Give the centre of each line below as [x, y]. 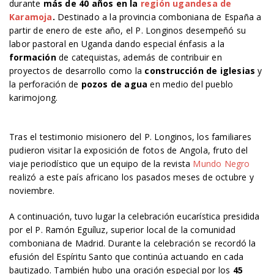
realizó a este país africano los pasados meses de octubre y [131, 177]
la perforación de [45, 84]
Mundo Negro [221, 164]
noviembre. [32, 191]
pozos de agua [114, 84]
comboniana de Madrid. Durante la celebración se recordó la [133, 243]
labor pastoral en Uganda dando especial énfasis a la [117, 44]
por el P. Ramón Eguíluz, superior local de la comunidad [123, 230]
